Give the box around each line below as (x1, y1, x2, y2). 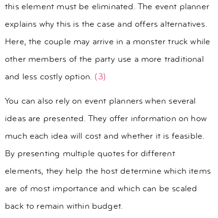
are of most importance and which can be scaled (5, 184, 198, 194)
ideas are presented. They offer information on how (5, 114, 207, 124)
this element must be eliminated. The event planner (5, 2, 209, 12)
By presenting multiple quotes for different (5, 149, 175, 159)
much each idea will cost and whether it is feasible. (5, 132, 205, 142)
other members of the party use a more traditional (5, 54, 204, 64)
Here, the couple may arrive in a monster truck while (5, 37, 211, 47)
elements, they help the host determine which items (5, 167, 211, 177)
